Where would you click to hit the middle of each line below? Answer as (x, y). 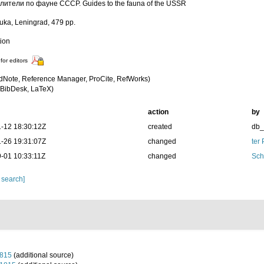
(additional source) (43, 255)
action (158, 112)
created (160, 127)
